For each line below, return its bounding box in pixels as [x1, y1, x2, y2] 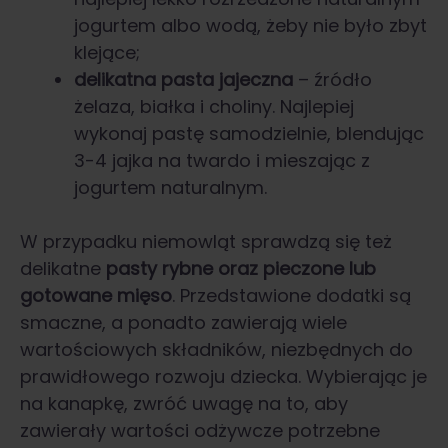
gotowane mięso [20, 283, 172, 309]
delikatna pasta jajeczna [74, 67, 293, 93]
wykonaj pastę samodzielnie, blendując [74, 121, 424, 147]
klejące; [74, 40, 140, 66]
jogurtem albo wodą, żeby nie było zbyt [74, 13, 427, 39]
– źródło [293, 67, 372, 93]
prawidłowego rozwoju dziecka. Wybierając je [20, 364, 427, 390]
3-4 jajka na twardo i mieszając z [74, 148, 370, 174]
